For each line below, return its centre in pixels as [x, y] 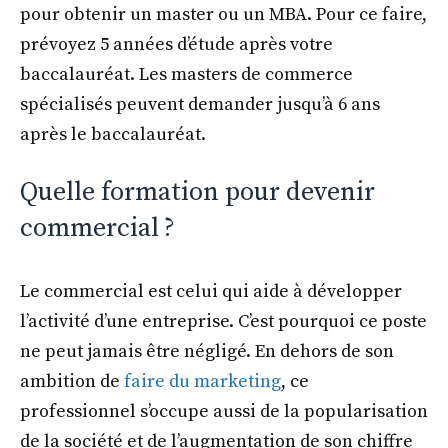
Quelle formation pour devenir [197, 192]
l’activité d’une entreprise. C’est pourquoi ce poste [223, 321]
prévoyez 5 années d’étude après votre [176, 44]
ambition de [72, 381]
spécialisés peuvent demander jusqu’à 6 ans [200, 104]
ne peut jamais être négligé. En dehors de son [207, 351]
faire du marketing [202, 381]
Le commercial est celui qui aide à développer [211, 291]
